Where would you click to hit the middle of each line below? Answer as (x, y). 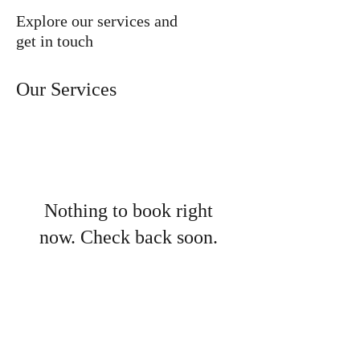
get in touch (55, 43)
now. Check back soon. (129, 239)
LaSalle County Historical (106, 348)
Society (207, 348)
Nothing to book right (129, 212)
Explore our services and (97, 22)
